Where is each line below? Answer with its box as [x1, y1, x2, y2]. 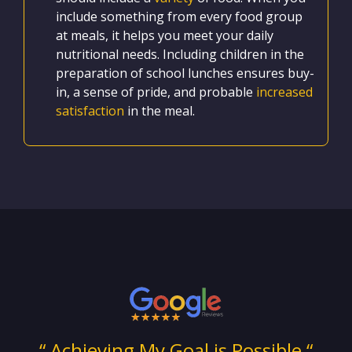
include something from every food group [56, 7, 302, 25]
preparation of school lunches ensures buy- [56, 64, 314, 82]
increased [256, 82, 313, 101]
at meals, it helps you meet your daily [56, 26, 273, 44]
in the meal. [124, 101, 195, 119]
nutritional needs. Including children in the [56, 45, 304, 63]
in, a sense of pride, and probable [56, 82, 256, 101]
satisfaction [56, 101, 124, 119]
